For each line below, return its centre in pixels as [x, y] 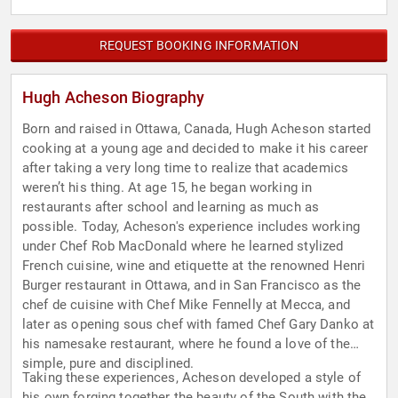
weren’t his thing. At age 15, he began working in [167, 188]
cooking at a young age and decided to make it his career [195, 149]
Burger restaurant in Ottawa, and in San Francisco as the [192, 286]
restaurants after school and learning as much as [171, 207]
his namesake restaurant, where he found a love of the [186, 344]
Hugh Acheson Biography [114, 98]
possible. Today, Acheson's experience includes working [191, 227]
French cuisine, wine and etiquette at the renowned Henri [194, 266]
